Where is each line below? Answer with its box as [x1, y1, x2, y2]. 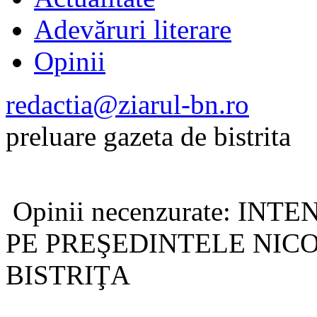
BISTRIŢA [6, 259, 130, 290]
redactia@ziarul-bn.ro [6, 88, 249, 120]
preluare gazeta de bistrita [6, 120, 291, 151]
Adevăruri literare [34, 13, 231, 45]
